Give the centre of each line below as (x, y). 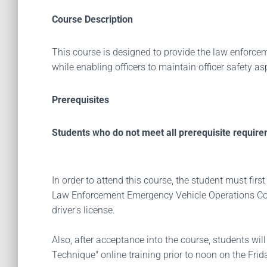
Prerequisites (80, 100)
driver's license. (85, 210)
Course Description (92, 19)
